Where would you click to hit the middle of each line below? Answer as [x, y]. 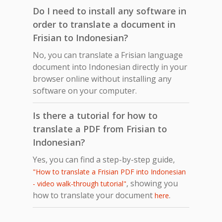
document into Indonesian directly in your [110, 67]
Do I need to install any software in [110, 11]
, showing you [152, 183]
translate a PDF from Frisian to [100, 129]
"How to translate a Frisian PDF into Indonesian [109, 171]
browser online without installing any [102, 79]
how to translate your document [94, 195]
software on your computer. [85, 90]
